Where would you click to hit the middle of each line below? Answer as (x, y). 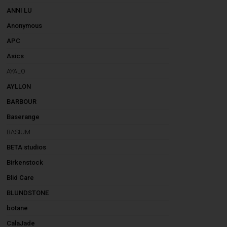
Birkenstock (25, 162)
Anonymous (25, 26)
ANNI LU (20, 10)
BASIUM (19, 132)
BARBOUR (22, 102)
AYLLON (19, 86)
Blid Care (21, 178)
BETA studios (27, 147)
